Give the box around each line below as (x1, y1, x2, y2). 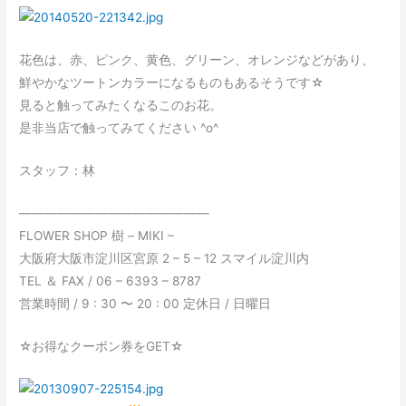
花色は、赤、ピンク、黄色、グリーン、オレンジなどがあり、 (19, 53, 375, 68)
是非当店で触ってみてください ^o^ (19, 121, 219, 136)
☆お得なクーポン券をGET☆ (19, 338, 184, 353)
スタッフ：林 (19, 163, 96, 179)
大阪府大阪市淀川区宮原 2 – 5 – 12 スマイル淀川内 (19, 250, 310, 266)
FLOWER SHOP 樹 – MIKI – (19, 227, 175, 243)
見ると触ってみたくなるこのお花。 (19, 98, 223, 113)
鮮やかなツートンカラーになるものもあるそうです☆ (19, 75, 324, 91)
